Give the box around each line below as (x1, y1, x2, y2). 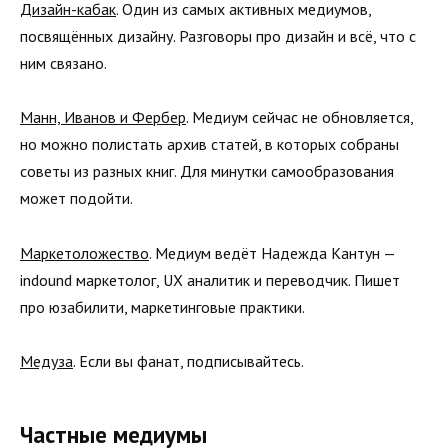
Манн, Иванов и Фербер (20, 107, 186, 128)
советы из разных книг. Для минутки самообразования (20, 161, 394, 182)
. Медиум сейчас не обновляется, (186, 107, 413, 128)
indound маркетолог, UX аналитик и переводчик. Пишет (20, 269, 400, 290)
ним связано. (20, 53, 107, 74)
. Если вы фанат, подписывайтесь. (73, 350, 304, 371)
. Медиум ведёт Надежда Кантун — (149, 242, 395, 263)
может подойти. (20, 188, 133, 209)
